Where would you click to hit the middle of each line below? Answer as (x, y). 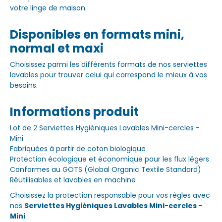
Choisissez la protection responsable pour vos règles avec (110, 195)
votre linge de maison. (48, 8)
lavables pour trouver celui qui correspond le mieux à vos (109, 75)
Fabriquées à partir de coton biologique (78, 149)
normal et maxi (57, 49)
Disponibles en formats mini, (97, 35)
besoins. (24, 85)
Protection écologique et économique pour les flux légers (110, 159)
